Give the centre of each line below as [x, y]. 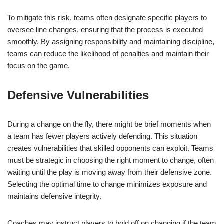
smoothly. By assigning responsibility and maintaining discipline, [111, 42]
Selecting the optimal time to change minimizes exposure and [107, 184]
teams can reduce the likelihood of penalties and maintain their [108, 54]
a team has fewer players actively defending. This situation [102, 136]
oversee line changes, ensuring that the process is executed [105, 30]
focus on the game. [39, 66]
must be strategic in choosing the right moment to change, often [111, 160]
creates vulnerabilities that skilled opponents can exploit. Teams [110, 148]
